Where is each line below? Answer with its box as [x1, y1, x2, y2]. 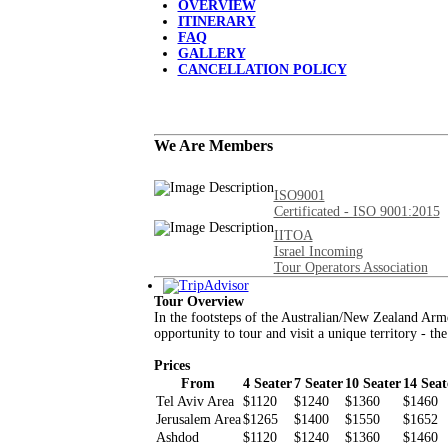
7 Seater [293, 376, 343, 391]
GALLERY [177, 46, 246, 61]
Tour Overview [153, 294, 244, 309]
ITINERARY [177, 14, 256, 29]
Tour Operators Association [273, 260, 428, 275]
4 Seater [242, 376, 292, 391]
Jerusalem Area [155, 412, 241, 427]
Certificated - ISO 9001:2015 [273, 204, 440, 219]
